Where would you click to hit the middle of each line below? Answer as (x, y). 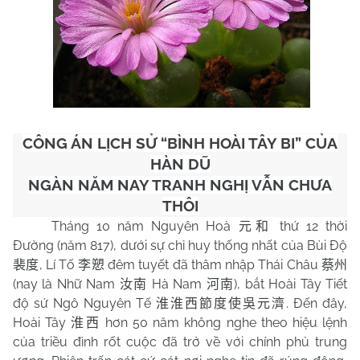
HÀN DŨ (180, 164)
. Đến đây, (317, 303)
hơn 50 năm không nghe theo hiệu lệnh (224, 323)
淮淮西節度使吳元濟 (221, 303)
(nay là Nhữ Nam (66, 284)
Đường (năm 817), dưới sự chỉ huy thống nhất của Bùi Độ (180, 245)
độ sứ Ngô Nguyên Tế (84, 303)
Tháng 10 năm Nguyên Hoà (145, 226)
